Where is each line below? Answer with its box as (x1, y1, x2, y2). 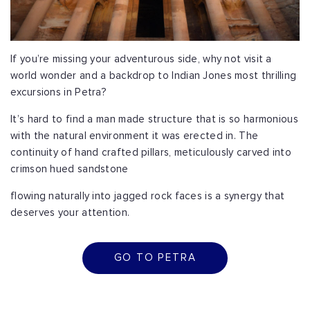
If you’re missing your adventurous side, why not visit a (10, 54, 272, 65)
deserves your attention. (10, 208, 130, 219)
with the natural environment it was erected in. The (10, 131, 259, 142)
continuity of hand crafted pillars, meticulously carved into (10, 147, 291, 158)
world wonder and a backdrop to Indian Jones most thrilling (10, 71, 297, 82)
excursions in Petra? (10, 87, 107, 98)
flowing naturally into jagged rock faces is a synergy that (10, 191, 285, 202)
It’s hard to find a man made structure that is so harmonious (10, 114, 298, 125)
